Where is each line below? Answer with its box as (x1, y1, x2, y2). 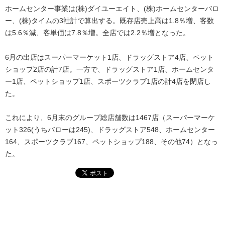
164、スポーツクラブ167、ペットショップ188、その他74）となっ (5, 138, 218, 146)
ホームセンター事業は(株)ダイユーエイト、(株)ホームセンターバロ (5, 5, 219, 13)
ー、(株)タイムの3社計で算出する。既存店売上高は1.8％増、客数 (5, 17, 214, 25)
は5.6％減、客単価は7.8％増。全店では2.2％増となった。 (5, 29, 190, 37)
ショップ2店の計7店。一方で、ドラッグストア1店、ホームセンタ (5, 65, 214, 73)
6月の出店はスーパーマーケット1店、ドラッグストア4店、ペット (5, 53, 214, 61)
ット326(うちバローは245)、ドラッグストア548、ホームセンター (5, 126, 215, 134)
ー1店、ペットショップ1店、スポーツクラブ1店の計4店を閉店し (5, 77, 211, 85)
